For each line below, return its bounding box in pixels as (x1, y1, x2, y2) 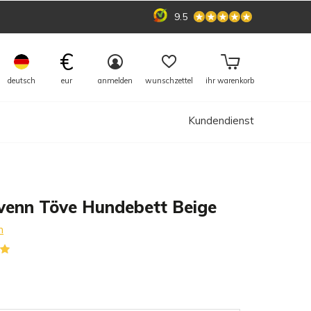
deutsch (8, 76, 35, 85)
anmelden (98, 76, 133, 85)
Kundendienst (188, 114, 254, 127)
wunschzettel (145, 76, 193, 85)
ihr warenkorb (205, 76, 254, 85)
